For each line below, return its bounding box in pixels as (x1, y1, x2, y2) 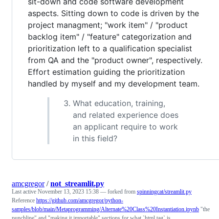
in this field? (73, 133, 117, 143)
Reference (12, 197, 36, 204)
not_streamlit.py (50, 179, 104, 188)
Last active (12, 188, 38, 195)
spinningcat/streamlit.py (137, 188, 192, 195)
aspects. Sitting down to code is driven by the (28, 8, 199, 18)
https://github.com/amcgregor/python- (36, 197, 123, 204)
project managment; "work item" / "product (28, 20, 188, 30)
